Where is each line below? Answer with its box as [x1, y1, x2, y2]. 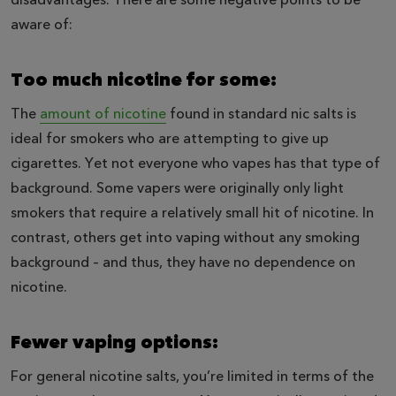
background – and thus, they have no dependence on [11, 252, 355, 272]
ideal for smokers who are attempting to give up [11, 128, 329, 148]
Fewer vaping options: [11, 330, 218, 354]
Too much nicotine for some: [11, 67, 277, 92]
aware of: [11, 14, 72, 34]
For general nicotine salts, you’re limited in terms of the [11, 366, 374, 386]
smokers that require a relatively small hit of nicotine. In [11, 202, 374, 223]
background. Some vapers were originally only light [11, 178, 344, 198]
